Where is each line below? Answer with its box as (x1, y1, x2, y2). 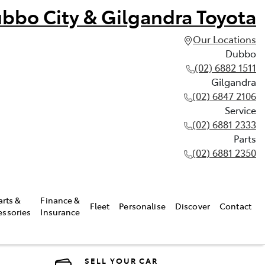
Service (225, 104, 256, 117)
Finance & (40, 193, 80, 206)
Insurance (40, 205, 80, 218)
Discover (174, 199, 211, 212)
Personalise (119, 199, 166, 212)
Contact (219, 199, 251, 212)
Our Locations (193, 33, 256, 46)
